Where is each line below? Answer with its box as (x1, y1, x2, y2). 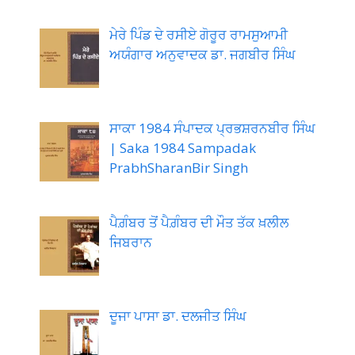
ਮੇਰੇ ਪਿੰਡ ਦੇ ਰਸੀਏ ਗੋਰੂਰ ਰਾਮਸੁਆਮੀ (109, 25, 288, 44)
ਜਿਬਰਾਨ (109, 232, 152, 251)
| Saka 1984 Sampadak (109, 139, 256, 158)
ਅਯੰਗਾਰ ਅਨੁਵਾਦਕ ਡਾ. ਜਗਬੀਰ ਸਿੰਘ (109, 44, 296, 63)
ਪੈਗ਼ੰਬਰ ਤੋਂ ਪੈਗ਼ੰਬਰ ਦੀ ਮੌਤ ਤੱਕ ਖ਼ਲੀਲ (109, 212, 288, 231)
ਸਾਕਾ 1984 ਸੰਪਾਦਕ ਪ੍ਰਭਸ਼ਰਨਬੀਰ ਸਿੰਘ (109, 119, 315, 138)
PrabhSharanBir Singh (109, 158, 248, 177)
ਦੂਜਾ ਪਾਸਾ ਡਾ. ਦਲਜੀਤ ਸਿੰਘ (109, 306, 246, 325)
